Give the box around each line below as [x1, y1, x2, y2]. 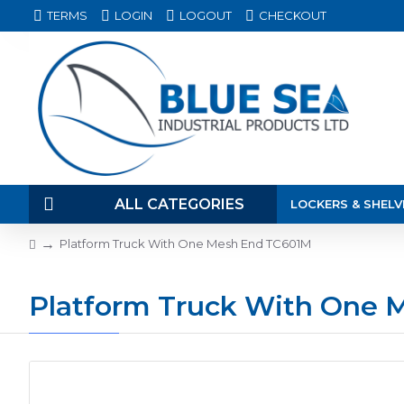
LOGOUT [179, 8, 232, 23]
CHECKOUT [259, 8, 326, 23]
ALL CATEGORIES [114, 195, 244, 213]
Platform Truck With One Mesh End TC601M [60, 235, 311, 251]
